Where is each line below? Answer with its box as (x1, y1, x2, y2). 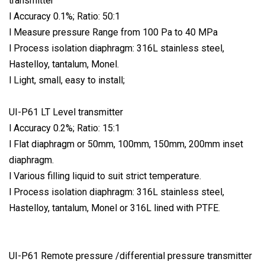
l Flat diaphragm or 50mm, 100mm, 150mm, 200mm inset (9, 138, 243, 150)
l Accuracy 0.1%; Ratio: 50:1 (9, 11, 120, 22)
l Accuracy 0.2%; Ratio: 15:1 (9, 122, 120, 134)
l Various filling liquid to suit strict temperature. (9, 170, 201, 182)
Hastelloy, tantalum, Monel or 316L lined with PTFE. (9, 202, 220, 214)
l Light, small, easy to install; (9, 75, 125, 86)
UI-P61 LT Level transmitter (9, 106, 123, 118)
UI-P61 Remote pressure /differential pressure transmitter (9, 250, 252, 262)
